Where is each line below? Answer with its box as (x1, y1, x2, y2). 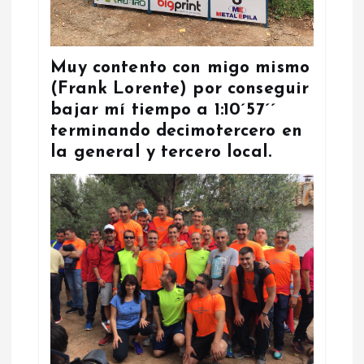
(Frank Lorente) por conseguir (50, 80, 310, 98)
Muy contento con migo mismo (50, 59, 310, 77)
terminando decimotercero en (50, 123, 303, 141)
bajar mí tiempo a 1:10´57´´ (50, 102, 277, 119)
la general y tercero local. (50, 144, 272, 162)
